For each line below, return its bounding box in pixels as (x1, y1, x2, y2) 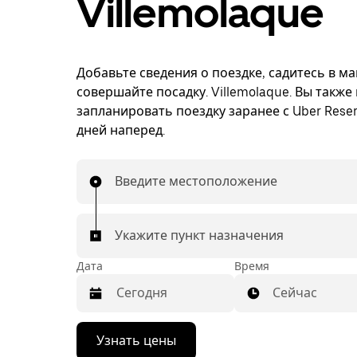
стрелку (76, 339, 121, 353)
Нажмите (76, 325, 131, 339)
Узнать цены (96, 333, 176, 348)
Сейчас (273, 285, 317, 300)
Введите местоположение (115, 174, 277, 189)
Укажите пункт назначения (115, 228, 284, 243)
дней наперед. (76, 123, 165, 138)
